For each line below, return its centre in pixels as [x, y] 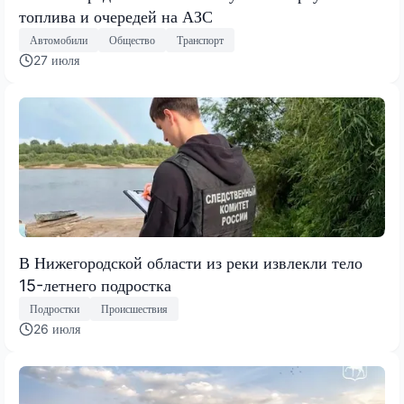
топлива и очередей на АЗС [116, 16]
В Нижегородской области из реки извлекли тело [191, 263]
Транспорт [200, 40]
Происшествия [134, 308]
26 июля [57, 329]
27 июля [56, 60]
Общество [132, 40]
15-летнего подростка [95, 286]
